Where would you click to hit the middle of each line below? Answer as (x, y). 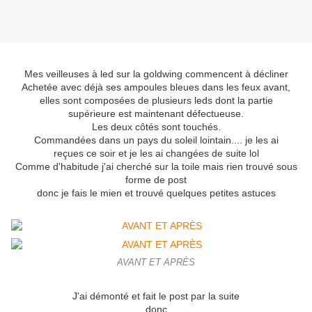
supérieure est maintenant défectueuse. (156, 114)
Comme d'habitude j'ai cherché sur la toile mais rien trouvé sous (156, 167)
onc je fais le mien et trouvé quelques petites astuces (159, 193)
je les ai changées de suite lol (193, 154)
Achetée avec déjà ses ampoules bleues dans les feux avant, (156, 87)
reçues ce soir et (90, 154)
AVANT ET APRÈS (156, 263)
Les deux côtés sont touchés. (156, 127)
